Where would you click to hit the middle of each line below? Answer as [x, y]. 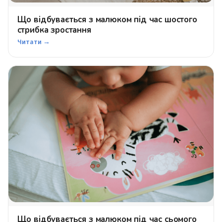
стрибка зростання [54, 30]
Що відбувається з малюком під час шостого [107, 20]
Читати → [33, 42]
